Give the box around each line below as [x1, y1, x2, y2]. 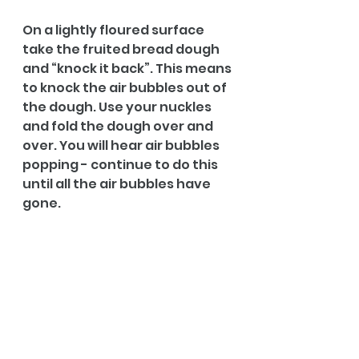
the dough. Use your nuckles [22, 97, 214, 116]
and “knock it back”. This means [22, 58, 234, 78]
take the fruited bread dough [22, 39, 222, 58]
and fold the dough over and [22, 116, 216, 135]
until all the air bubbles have [22, 174, 213, 193]
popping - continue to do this [22, 155, 220, 174]
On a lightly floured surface [22, 20, 207, 39]
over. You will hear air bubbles [22, 135, 222, 155]
